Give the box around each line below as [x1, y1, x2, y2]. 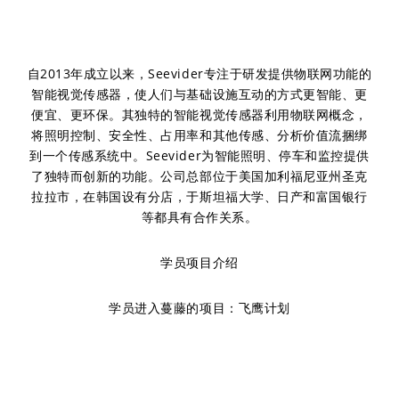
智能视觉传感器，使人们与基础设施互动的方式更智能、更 [31, 85, 368, 102]
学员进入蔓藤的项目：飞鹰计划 [109, 299, 290, 316]
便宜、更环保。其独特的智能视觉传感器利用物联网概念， [31, 106, 368, 123]
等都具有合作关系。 [141, 208, 258, 225]
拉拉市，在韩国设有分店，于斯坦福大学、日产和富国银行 [31, 188, 368, 205]
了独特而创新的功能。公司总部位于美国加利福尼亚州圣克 [31, 167, 368, 184]
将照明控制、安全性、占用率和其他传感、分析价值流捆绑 [31, 126, 368, 143]
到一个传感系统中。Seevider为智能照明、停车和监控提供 [29, 147, 370, 164]
